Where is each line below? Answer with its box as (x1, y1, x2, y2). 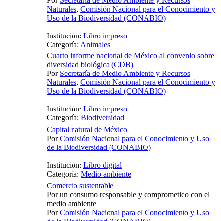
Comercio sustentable (47, 182, 113, 190)
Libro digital (83, 161, 122, 170)
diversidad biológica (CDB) (47, 60, 133, 69)
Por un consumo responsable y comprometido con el (47, 190, 210, 199)
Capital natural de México (47, 125, 127, 134)
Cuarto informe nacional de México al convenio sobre (47, 51, 214, 60)
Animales (80, 40, 110, 49)
